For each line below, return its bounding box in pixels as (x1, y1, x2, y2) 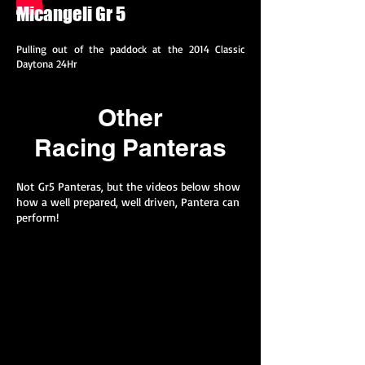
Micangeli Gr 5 (16, 2, 129, 25)
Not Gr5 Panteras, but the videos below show (16, 179, 240, 193)
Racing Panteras (34, 133, 226, 162)
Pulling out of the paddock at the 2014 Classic (16, 42, 244, 55)
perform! (16, 210, 59, 224)
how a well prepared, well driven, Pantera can (16, 195, 240, 209)
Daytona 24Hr (16, 57, 77, 70)
